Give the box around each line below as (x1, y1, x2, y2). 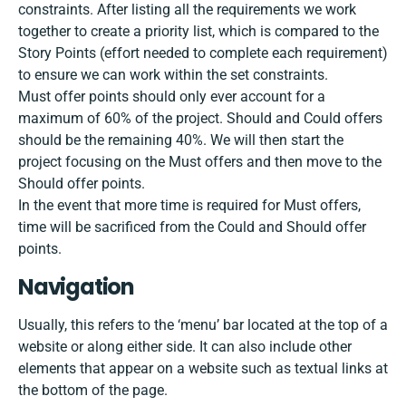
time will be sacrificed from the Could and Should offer (18, 218, 366, 237)
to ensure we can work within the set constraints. (18, 66, 328, 84)
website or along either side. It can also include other (18, 338, 352, 356)
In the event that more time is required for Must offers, (18, 197, 361, 215)
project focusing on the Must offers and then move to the (18, 153, 382, 171)
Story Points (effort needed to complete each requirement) (18, 44, 388, 63)
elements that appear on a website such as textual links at (18, 360, 388, 378)
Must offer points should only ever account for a (18, 88, 325, 106)
